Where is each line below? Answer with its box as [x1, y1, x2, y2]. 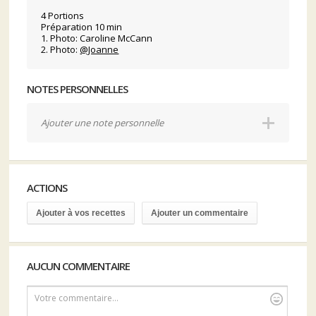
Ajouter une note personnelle [41, 116, 164, 129]
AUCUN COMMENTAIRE [27, 259, 130, 273]
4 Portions [41, 9, 85, 22]
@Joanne [80, 43, 119, 56]
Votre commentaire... [35, 292, 119, 304]
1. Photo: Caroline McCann [41, 32, 153, 44]
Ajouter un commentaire [151, 208, 249, 218]
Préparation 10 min [41, 20, 123, 33]
